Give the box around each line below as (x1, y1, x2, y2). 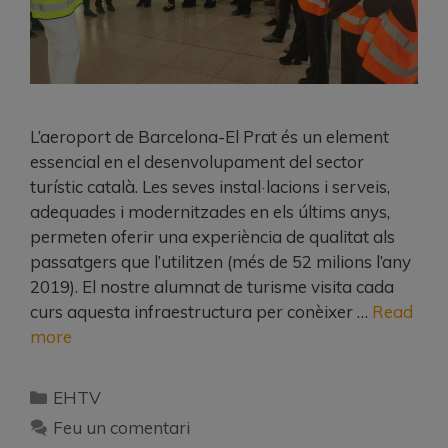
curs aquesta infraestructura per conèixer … (30, 300, 372, 322)
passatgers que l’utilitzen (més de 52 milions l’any (30, 250, 411, 272)
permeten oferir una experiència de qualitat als (30, 225, 395, 247)
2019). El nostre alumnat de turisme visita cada (30, 275, 394, 297)
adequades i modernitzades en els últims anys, (30, 200, 390, 222)
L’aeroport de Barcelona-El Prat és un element (30, 125, 389, 147)
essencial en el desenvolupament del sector (30, 150, 364, 172)
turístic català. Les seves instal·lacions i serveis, (30, 175, 390, 197)
